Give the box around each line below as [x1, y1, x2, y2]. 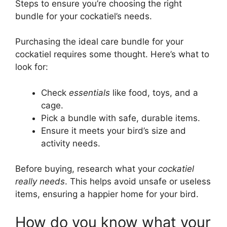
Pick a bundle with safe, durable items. [41, 112, 200, 123]
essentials [69, 87, 110, 98]
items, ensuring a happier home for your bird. [15, 189, 199, 200]
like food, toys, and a [110, 87, 198, 98]
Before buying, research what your [15, 164, 158, 174]
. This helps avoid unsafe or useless [65, 176, 211, 187]
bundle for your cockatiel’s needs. [15, 11, 152, 21]
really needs [15, 176, 65, 187]
